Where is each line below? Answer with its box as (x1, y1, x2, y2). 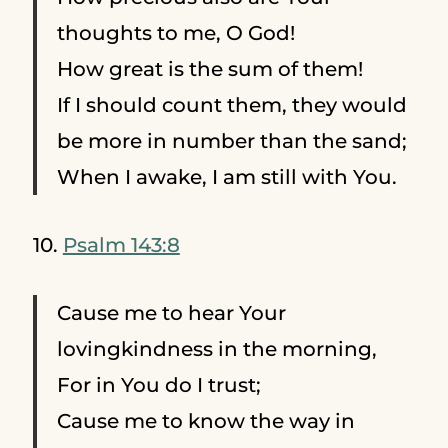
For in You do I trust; (56, 372, 261, 397)
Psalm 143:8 (62, 232, 180, 257)
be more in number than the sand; (56, 128, 407, 153)
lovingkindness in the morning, (56, 336, 377, 361)
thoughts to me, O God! (56, 20, 295, 45)
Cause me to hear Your (56, 300, 286, 325)
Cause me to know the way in (56, 408, 355, 433)
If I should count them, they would (56, 92, 407, 117)
